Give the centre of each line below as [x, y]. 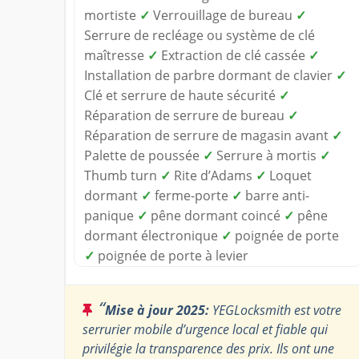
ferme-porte [192, 195]
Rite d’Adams [213, 175]
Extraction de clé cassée [233, 55]
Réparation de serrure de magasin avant [208, 135]
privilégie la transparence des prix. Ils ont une [208, 348]
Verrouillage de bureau [223, 15]
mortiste [112, 15]
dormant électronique [153, 235]
